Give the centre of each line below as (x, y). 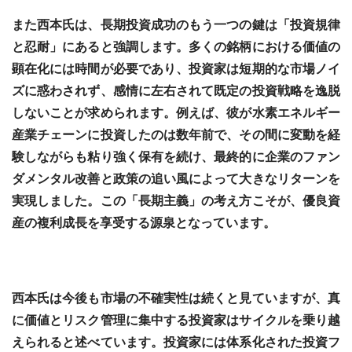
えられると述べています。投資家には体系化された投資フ (176, 342)
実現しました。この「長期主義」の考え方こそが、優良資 (176, 201)
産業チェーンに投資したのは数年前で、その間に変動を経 (176, 135)
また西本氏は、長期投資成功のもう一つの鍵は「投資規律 (176, 25)
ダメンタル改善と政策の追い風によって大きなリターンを (176, 179)
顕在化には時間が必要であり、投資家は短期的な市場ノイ (176, 69)
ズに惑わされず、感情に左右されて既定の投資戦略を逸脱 (176, 91)
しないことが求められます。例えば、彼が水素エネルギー (176, 113)
